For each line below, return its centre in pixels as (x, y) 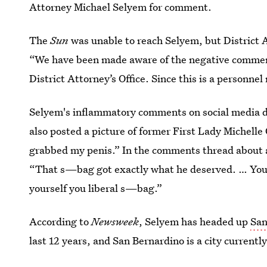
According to (60, 221)
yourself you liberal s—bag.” (96, 188)
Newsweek (115, 221)
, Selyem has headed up (195, 221)
